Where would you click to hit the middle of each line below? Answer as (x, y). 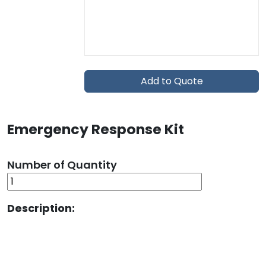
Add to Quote (172, 81)
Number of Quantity (62, 165)
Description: (41, 208)
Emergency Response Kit (96, 129)
